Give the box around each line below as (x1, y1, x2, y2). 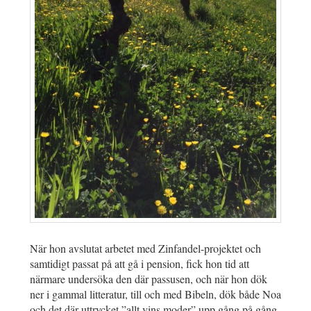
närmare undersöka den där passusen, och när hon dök (30, 271, 267, 287)
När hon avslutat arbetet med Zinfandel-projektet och (30, 241, 261, 256)
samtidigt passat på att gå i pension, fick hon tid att (30, 256, 249, 271)
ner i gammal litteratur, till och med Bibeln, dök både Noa (30, 287, 281, 302)
